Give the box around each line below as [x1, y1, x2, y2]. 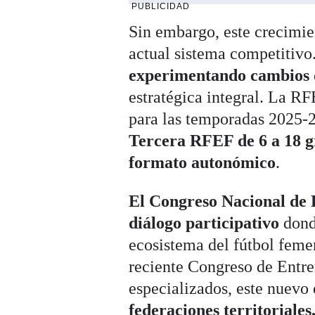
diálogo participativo [129, 214, 280, 233]
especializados [129, 279, 229, 298]
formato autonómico [129, 153, 276, 172]
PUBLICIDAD [131, 1, 191, 12]
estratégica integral [129, 88, 260, 107]
